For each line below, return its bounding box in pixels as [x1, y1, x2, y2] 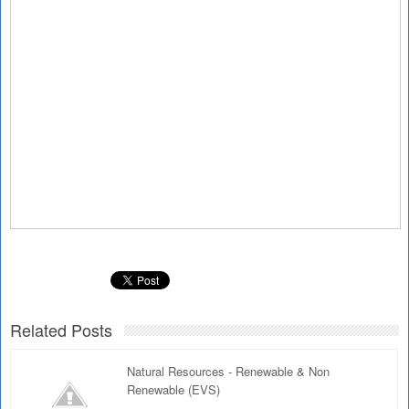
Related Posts [10, 318, 112, 341]
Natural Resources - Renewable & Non [127, 362, 330, 380]
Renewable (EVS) [127, 381, 220, 398]
